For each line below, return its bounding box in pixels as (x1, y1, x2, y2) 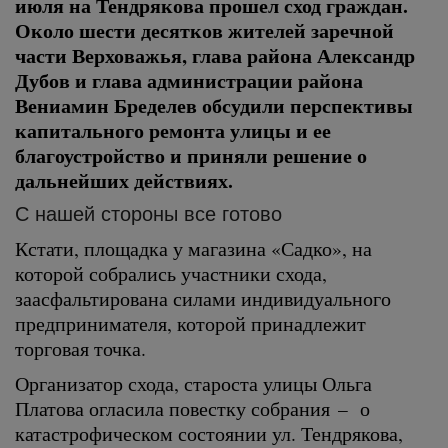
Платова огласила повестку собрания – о (15, 395, 370, 421)
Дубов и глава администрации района (15, 66, 363, 95)
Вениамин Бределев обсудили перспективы (15, 91, 413, 120)
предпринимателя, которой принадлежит (15, 310, 366, 336)
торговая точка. (15, 335, 153, 361)
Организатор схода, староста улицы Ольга (15, 370, 372, 396)
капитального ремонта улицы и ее (15, 116, 331, 145)
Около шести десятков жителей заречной (15, 16, 394, 45)
